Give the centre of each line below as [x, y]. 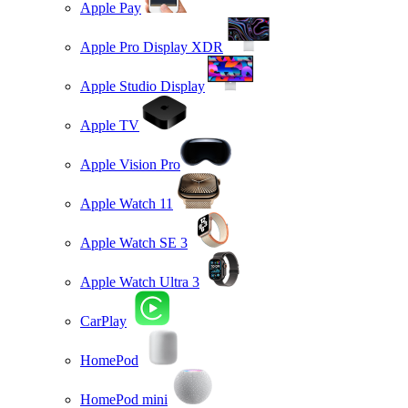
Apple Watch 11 [127, 203]
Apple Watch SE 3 [134, 242]
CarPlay [103, 321]
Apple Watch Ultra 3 [140, 281]
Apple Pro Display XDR [152, 46]
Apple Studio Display [143, 86]
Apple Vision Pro [130, 164]
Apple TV [110, 125]
